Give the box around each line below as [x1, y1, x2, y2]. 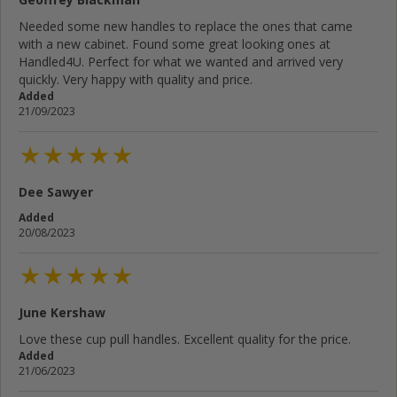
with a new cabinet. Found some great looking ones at [19, 35, 331, 53]
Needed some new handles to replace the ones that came [19, 18, 353, 35]
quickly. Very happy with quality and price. [19, 71, 253, 89]
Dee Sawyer [19, 183, 93, 200]
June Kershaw [19, 303, 105, 321]
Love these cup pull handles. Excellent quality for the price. [19, 330, 351, 347]
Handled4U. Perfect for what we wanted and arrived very [19, 53, 343, 71]
